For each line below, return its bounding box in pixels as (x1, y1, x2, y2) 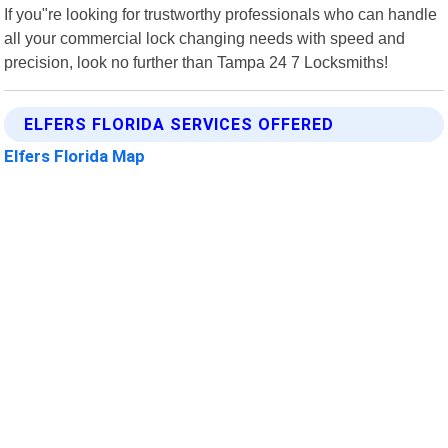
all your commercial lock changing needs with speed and (4, 28, 406, 47)
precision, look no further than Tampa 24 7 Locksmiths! (4, 52, 389, 71)
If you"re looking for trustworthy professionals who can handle (4, 4, 438, 23)
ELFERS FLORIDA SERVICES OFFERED (24, 114, 335, 134)
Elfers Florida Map (4, 145, 146, 166)
